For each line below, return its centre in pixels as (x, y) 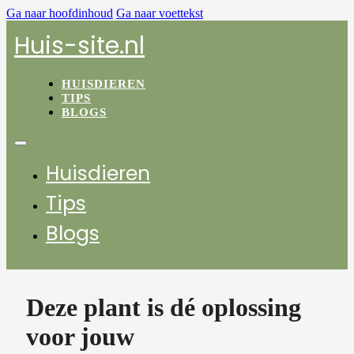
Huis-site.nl (79, 46)
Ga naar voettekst (160, 13)
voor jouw (80, 337)
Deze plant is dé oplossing (164, 307)
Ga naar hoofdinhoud (60, 13)
